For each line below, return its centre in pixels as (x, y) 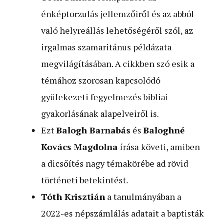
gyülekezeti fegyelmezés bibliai (105, 97)
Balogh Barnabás (93, 130)
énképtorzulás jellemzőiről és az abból (118, 13)
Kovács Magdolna (79, 146)
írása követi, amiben (159, 146)
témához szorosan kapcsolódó (101, 80)
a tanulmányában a (143, 196)
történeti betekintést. (85, 180)
